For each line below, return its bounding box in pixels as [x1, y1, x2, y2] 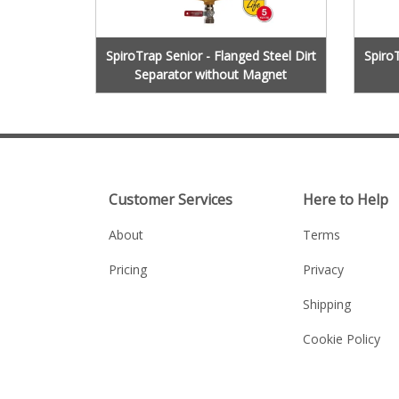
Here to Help [303, 189, 389, 209]
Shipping [303, 295, 352, 313]
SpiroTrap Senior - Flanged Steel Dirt [105, 46, 316, 64]
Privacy [303, 260, 345, 278]
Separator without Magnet [134, 65, 288, 83]
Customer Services [108, 189, 232, 209]
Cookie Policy [303, 330, 381, 347]
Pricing [108, 260, 147, 278]
